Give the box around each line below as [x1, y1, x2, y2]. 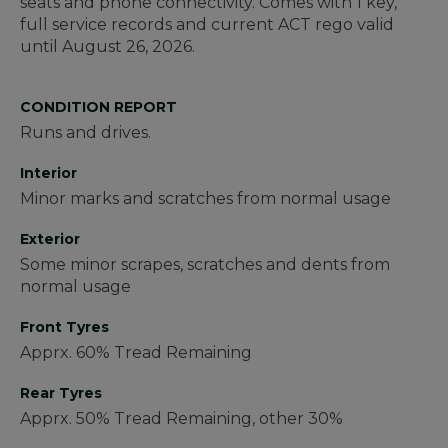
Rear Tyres [20, 384, 102, 403]
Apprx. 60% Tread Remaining [20, 343, 252, 363]
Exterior [20, 230, 80, 249]
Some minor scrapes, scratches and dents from [20, 255, 390, 275]
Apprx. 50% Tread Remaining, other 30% [20, 409, 343, 429]
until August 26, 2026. [20, 37, 199, 57]
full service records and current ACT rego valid [20, 15, 394, 35]
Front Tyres [20, 318, 109, 337]
